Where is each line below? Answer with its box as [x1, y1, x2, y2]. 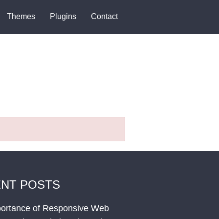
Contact [91, 12, 118, 21]
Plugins [50, 12, 76, 21]
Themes [7, 12, 35, 21]
